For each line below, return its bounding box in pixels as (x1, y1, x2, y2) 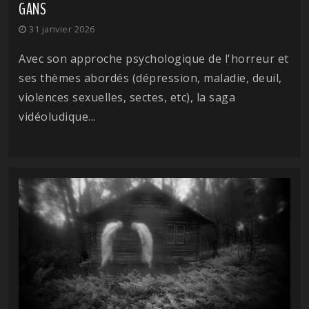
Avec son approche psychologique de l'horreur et (19, 51, 289, 66)
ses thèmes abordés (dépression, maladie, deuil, (19, 70, 282, 86)
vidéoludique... (19, 109, 96, 124)
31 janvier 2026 (26, 23, 95, 35)
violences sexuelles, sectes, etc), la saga (19, 90, 235, 105)
